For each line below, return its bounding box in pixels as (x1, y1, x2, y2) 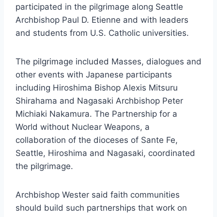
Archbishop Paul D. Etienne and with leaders (15, 15, 188, 25)
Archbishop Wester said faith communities (15, 190, 180, 200)
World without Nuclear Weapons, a (15, 122, 150, 132)
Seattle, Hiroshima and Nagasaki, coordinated (15, 148, 195, 158)
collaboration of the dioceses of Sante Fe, (15, 135, 178, 145)
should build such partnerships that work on (15, 203, 187, 213)
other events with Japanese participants (15, 70, 172, 80)
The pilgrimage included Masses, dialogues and (15, 57, 201, 67)
